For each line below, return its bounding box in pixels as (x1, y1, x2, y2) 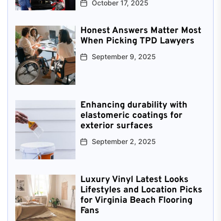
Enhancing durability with (80, 99, 187, 111)
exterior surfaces (80, 120, 153, 132)
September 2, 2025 (91, 137, 156, 146)
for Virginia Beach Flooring (80, 194, 192, 206)
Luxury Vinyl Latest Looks (80, 174, 188, 185)
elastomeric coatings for (80, 110, 183, 121)
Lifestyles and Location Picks (80, 184, 202, 196)
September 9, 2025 (91, 52, 156, 61)
